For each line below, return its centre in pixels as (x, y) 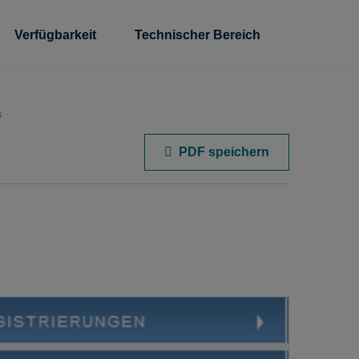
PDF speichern (224, 152)
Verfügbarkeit (55, 35)
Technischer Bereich (198, 35)
